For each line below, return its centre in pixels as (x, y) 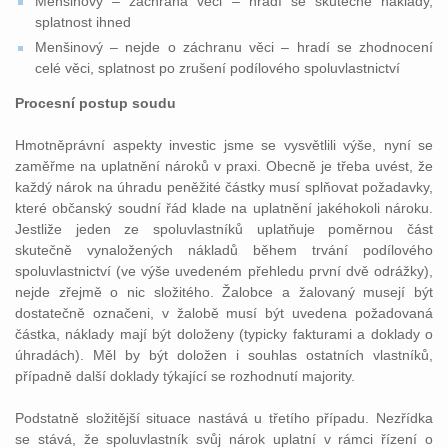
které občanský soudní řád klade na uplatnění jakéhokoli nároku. (224, 208)
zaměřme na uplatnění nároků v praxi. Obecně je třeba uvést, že (224, 166)
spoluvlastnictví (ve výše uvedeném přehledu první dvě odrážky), (224, 271)
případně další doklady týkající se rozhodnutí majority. (185, 376)
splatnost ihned (83, 22)
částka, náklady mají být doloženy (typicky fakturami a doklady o (224, 334)
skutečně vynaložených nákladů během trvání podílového (224, 250)
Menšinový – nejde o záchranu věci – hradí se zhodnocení (234, 47)
